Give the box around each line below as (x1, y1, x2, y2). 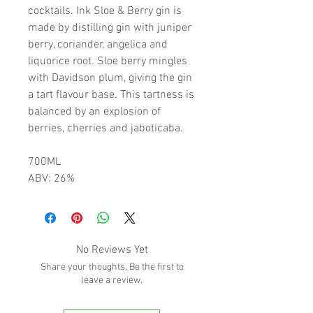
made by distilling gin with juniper (28, 21, 191, 36)
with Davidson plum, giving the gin (28, 71, 192, 86)
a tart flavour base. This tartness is (28, 88, 194, 103)
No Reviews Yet (75, 243, 148, 258)
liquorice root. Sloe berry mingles (28, 54, 187, 69)
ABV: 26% (28, 172, 75, 187)
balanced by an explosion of (28, 105, 161, 119)
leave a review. (81, 275, 143, 287)
